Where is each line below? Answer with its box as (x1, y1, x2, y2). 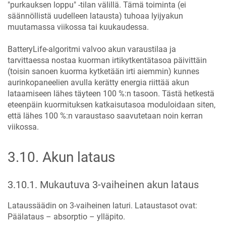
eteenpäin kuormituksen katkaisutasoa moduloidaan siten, (8, 99, 215, 109)
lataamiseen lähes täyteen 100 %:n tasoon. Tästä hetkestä (8, 88, 214, 98)
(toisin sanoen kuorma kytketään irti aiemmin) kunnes (8, 66, 199, 76)
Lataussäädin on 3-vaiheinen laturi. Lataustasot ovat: (8, 200, 197, 210)
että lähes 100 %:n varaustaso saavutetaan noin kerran (8, 110, 203, 121)
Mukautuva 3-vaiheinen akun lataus (40, 178, 199, 191)
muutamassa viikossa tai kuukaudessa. (8, 22, 149, 32)
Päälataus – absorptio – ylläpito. (8, 211, 125, 221)
